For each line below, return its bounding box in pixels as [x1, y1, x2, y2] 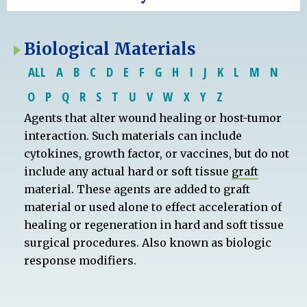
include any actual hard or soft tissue [24, 164, 232, 178]
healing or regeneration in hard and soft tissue [24, 217, 284, 232]
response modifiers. [24, 253, 136, 267]
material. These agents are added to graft [24, 182, 250, 196]
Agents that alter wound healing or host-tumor [24, 110, 282, 125]
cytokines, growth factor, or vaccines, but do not [24, 146, 289, 160]
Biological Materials [24, 38, 196, 60]
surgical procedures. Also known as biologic [24, 235, 271, 249]
